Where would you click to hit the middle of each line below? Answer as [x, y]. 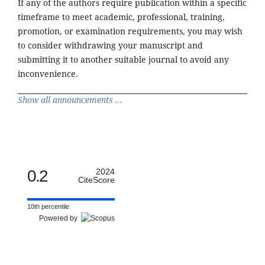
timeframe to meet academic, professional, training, [121, 17]
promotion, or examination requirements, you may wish [130, 31]
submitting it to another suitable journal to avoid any [123, 60]
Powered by [60, 219]
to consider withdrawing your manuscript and [110, 46]
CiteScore [96, 180]
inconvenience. [48, 74]
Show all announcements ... [70, 100]
